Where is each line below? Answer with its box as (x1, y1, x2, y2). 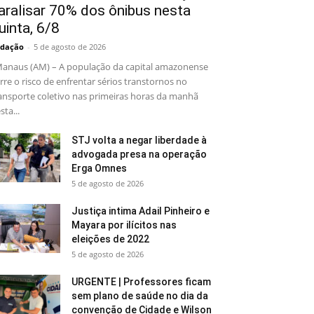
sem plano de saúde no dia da (71, 290, 208, 302)
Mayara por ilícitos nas (71, 219, 177, 231)
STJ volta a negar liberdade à (71, 135, 207, 146)
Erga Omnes (71, 163, 131, 175)
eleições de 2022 (71, 233, 153, 245)
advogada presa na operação (71, 149, 207, 161)
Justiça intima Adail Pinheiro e (71, 205, 210, 217)
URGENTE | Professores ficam (71, 276, 211, 288)
